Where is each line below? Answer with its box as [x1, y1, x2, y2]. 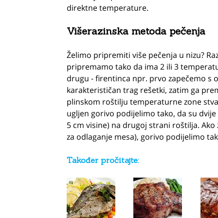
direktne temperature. [67, 2, 148, 13]
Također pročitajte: [67, 155, 139, 165]
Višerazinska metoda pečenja [67, 25, 205, 37]
